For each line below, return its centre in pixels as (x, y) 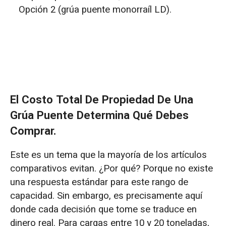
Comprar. (33, 131)
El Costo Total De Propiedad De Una (101, 100)
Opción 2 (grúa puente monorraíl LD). (95, 10)
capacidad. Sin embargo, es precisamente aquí (106, 196)
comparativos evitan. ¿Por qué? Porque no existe (111, 169)
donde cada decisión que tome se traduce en (103, 210)
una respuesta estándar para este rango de (99, 182)
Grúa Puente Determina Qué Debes (99, 115)
